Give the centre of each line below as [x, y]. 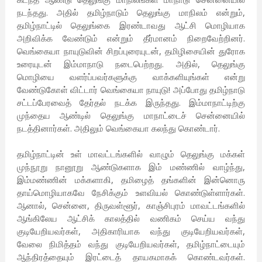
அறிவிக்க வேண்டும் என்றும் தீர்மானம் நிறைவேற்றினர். [131, 38]
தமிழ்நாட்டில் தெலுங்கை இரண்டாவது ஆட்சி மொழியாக [131, 25]
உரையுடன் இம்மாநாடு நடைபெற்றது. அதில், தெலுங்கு [131, 64]
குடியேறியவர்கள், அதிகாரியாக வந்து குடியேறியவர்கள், [131, 231]
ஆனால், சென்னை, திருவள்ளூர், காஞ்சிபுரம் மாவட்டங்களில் [131, 206]
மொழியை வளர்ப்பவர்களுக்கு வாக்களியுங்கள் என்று [131, 77]
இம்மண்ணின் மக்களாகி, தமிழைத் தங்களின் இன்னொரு [131, 180]
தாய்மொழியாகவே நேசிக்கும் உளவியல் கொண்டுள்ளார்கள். [131, 193]
